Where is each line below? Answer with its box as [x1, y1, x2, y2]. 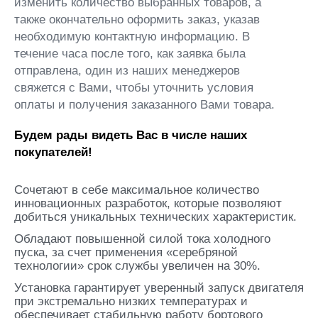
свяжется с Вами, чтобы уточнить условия [14, 80, 253, 94]
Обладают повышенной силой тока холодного [14, 231, 270, 246]
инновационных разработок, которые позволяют [14, 196, 282, 210]
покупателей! [14, 145, 92, 159]
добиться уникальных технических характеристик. [14, 209, 297, 224]
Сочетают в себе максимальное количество [14, 182, 259, 197]
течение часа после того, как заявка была [14, 46, 246, 60]
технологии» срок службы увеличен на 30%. [14, 258, 261, 273]
